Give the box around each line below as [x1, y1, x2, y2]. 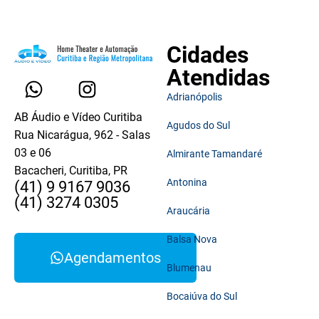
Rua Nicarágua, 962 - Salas [14, 128, 150, 142]
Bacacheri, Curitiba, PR [14, 164, 127, 178]
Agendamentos [64, 249, 161, 267]
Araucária [167, 205, 210, 217]
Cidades [167, 41, 249, 69]
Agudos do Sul [167, 120, 230, 132]
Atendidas [167, 64, 270, 92]
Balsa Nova [167, 234, 217, 246]
